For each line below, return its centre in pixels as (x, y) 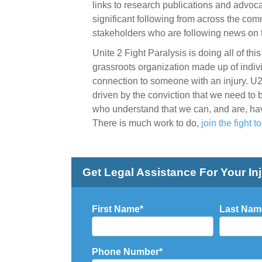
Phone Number (126, 252)
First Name (116, 209)
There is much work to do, (147, 123)
